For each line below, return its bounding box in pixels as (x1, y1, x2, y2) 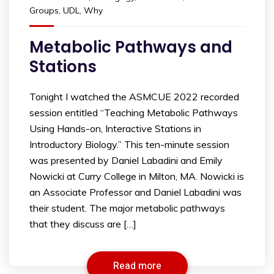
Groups (29, 5, 59, 17)
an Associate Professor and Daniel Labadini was (29, 186, 242, 199)
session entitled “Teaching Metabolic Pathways (29, 106, 238, 119)
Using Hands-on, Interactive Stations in (29, 122, 201, 135)
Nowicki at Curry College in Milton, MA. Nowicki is (29, 170, 244, 183)
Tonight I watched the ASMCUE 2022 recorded (29, 91, 239, 103)
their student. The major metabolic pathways (29, 202, 225, 215)
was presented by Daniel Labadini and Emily (29, 154, 223, 167)
